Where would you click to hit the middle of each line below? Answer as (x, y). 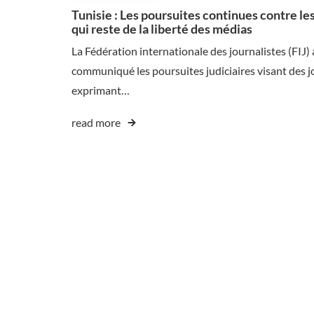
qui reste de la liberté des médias (162, 29)
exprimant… (101, 90)
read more (96, 123)
